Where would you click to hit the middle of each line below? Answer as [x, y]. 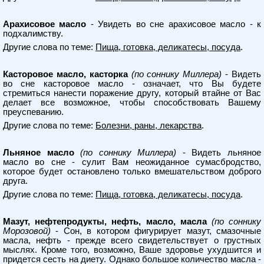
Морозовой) [27, 231]
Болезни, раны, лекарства [148, 126]
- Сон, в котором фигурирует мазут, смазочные [156, 231]
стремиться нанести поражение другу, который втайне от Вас [132, 93]
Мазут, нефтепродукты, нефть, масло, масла [105, 222]
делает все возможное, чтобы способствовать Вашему [132, 103]
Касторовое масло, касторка [65, 74]
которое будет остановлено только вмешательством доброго [132, 171]
